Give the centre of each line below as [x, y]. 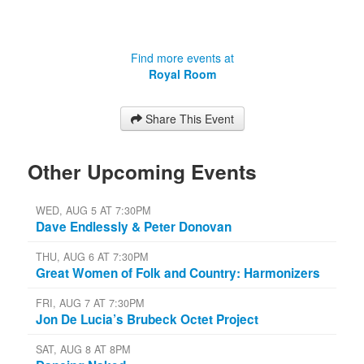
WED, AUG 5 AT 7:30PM [93, 210]
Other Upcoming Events [142, 171]
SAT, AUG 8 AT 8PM [83, 349]
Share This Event [189, 118]
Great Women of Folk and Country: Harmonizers [178, 273]
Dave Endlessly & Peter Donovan [134, 226]
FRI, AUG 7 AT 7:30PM [90, 303]
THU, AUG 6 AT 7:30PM [92, 256]
